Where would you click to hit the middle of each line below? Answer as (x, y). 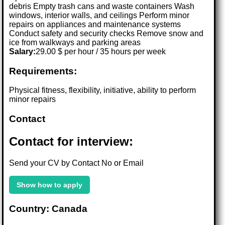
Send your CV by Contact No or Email (77, 163)
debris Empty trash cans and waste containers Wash (102, 6)
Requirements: (43, 71)
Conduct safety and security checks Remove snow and (106, 33)
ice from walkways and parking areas (75, 42)
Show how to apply (50, 185)
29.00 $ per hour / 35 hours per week (101, 51)
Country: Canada (48, 208)
